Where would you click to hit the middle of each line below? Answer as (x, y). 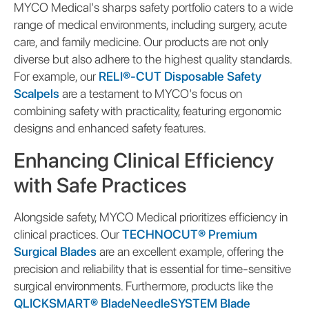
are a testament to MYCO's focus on (151, 93)
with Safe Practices (100, 185)
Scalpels (37, 93)
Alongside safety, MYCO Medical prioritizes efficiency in (151, 217)
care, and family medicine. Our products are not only (141, 41)
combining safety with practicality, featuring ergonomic (148, 110)
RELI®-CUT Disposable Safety (180, 76)
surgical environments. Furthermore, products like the (143, 286)
